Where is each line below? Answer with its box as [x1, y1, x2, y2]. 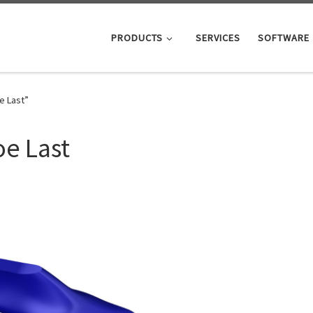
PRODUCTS [111, 31, 163, 44]
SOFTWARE [257, 31, 310, 44]
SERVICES [195, 31, 240, 44]
